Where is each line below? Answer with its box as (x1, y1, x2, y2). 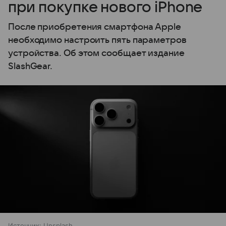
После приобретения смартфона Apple (8, 22, 181, 32)
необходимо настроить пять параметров (8, 35, 187, 45)
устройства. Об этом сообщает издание (8, 48, 185, 59)
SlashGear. (8, 62, 53, 72)
